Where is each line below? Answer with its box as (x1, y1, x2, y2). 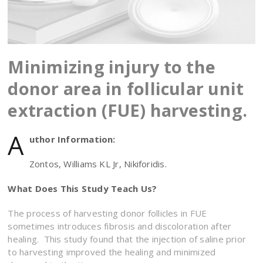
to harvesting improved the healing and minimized (8, 245, 216, 258)
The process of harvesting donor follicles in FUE (8, 207, 207, 219)
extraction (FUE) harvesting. (8, 98, 248, 122)
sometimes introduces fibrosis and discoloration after (8, 220, 232, 232)
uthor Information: (29, 133, 116, 145)
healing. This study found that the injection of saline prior (8, 232, 247, 245)
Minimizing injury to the (8, 55, 216, 78)
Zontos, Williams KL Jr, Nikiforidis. (29, 157, 167, 170)
